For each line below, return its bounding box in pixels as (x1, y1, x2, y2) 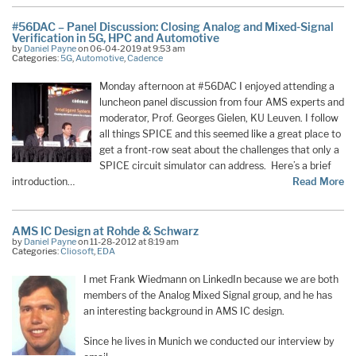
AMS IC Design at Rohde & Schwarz (12, 223, 199, 238)
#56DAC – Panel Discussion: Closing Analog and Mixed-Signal (12, 20, 334, 34)
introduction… (12, 176, 75, 188)
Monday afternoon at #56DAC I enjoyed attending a (99, 80, 335, 93)
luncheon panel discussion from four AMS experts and (99, 96, 344, 109)
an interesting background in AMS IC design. (83, 304, 284, 317)
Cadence (127, 52, 163, 64)
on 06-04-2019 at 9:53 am (76, 43, 185, 55)
